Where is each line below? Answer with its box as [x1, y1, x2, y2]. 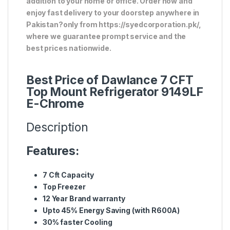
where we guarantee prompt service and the [26, 31, 186, 41]
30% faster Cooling [43, 217, 112, 226]
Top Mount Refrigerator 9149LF [26, 84, 203, 99]
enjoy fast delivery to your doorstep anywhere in [26, 8, 200, 17]
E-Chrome [26, 96, 84, 111]
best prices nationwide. [26, 43, 111, 52]
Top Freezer [43, 182, 86, 191]
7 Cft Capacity [43, 170, 94, 179]
